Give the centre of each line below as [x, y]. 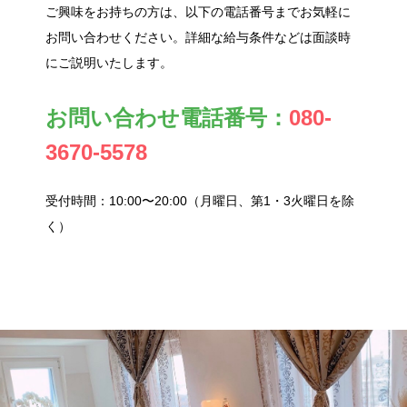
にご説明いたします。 [109, 62]
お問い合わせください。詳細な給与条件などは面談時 [198, 37]
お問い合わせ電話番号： [167, 117]
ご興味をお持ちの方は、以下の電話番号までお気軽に [198, 11]
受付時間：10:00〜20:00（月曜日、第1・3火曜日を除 [200, 200]
